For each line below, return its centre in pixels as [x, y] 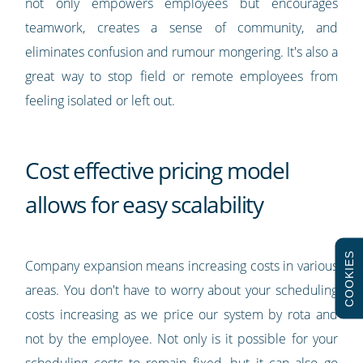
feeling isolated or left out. [100, 101]
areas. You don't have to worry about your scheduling [181, 290]
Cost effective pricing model [157, 171]
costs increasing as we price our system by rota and [181, 315]
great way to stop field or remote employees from [181, 77]
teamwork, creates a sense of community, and [181, 28]
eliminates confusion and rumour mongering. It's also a [181, 52]
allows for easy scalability [144, 205]
